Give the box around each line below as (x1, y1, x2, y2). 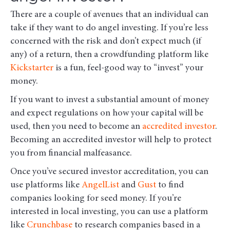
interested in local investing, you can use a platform (10, 207, 208, 217)
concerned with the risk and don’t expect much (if (10, 37, 201, 47)
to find (156, 181, 184, 190)
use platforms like (10, 181, 80, 190)
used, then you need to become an (10, 122, 140, 132)
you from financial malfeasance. (10, 149, 132, 159)
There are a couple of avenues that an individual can (10, 10, 208, 20)
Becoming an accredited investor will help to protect (10, 136, 212, 145)
